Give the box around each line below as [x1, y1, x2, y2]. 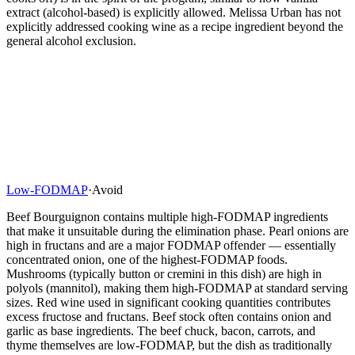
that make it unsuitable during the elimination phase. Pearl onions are [6, 223, 349, 238]
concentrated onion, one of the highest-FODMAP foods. [6, 252, 288, 266]
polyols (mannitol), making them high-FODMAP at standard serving [6, 281, 348, 295]
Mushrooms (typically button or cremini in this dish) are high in [6, 266, 322, 281]
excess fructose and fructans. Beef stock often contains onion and [6, 309, 331, 323]
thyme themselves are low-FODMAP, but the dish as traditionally [6, 338, 332, 352]
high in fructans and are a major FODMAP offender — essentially [6, 238, 336, 252]
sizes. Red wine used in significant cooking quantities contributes [6, 295, 330, 309]
